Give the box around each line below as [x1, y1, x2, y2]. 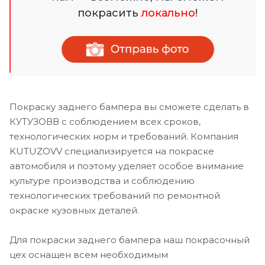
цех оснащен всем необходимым [9, 248, 168, 260]
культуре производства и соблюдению [9, 174, 195, 186]
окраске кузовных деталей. [9, 204, 139, 216]
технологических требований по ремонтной [9, 189, 220, 201]
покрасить [77, 7, 141, 20]
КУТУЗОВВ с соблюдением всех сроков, [9, 115, 201, 127]
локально [141, 7, 195, 20]
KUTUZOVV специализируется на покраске [9, 145, 214, 157]
